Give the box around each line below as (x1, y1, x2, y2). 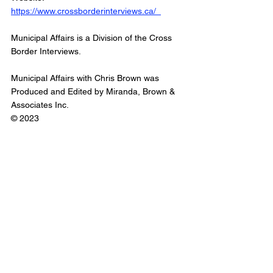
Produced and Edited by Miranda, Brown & (11, 87, 177, 97)
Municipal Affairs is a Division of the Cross (11, 33, 174, 43)
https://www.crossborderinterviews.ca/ (11, 6, 161, 16)
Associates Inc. (11, 100, 71, 110)
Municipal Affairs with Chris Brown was (11, 73, 161, 83)
